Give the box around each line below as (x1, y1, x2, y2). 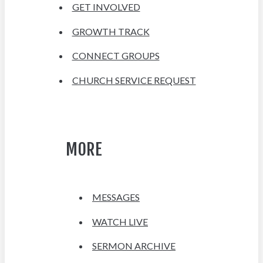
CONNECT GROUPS (72, 50, 160, 62)
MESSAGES (92, 191, 140, 203)
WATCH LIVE (92, 215, 148, 227)
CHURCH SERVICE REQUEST (72, 75, 196, 86)
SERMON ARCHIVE (92, 240, 176, 252)
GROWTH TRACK (72, 25, 150, 37)
